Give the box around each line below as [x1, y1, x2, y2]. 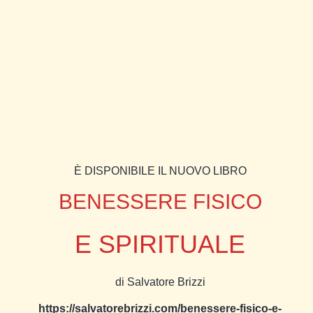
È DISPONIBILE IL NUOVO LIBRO [73, 164, 247, 177]
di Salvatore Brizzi [115, 275, 205, 288]
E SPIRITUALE [75, 230, 245, 259]
